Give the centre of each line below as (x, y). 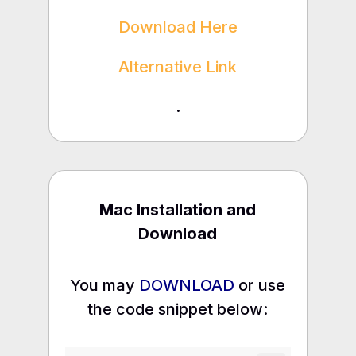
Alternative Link (178, 66)
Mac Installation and (178, 209)
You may (105, 285)
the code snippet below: (178, 309)
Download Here (178, 27)
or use (260, 285)
